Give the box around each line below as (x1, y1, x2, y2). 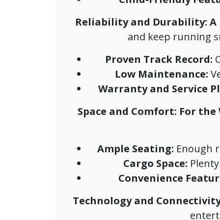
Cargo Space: (123, 157, 188, 170)
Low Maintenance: (114, 67, 208, 81)
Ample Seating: (97, 142, 174, 155)
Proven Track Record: (105, 53, 213, 66)
